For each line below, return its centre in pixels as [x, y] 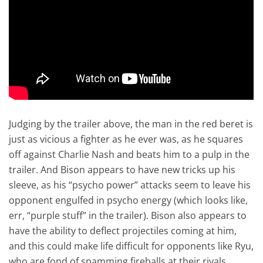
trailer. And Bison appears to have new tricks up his [122, 169]
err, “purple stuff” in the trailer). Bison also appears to [128, 215]
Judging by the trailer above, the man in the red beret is [131, 124]
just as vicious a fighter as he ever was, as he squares [126, 139]
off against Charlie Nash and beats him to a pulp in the [129, 154]
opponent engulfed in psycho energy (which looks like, [129, 200]
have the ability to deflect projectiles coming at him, [123, 230]
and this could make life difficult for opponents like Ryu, [131, 246]
